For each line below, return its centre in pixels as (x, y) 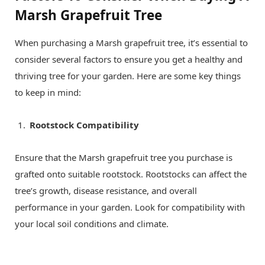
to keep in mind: (48, 93)
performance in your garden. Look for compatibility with (130, 207)
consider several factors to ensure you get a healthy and (129, 59)
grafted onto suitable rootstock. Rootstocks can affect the (131, 174)
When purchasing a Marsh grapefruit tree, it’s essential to (131, 43)
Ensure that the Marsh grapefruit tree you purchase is (124, 158)
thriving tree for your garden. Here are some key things (128, 76)
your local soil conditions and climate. (92, 224)
